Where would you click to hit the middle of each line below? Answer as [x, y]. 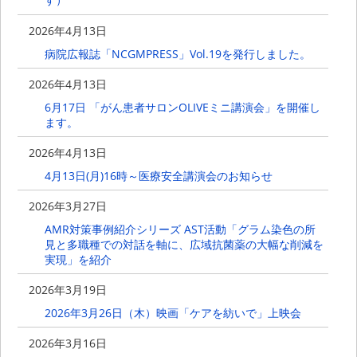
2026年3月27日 [68, 206]
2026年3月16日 [68, 343]
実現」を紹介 [78, 259]
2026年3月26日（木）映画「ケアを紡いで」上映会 [173, 313]
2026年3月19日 [68, 290]
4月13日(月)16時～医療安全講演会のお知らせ [158, 175]
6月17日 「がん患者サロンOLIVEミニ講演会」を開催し [182, 107]
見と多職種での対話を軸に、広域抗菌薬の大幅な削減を [184, 244]
